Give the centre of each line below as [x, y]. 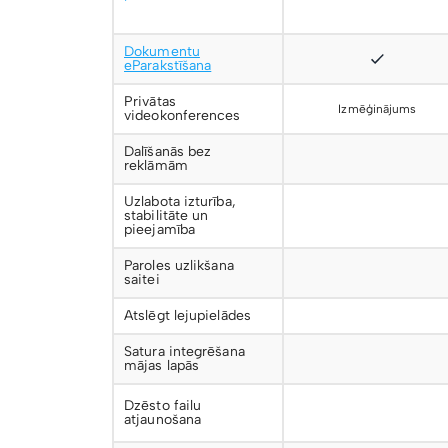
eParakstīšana [168, 65]
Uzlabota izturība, [180, 201]
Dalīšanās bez [168, 151]
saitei [142, 279]
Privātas [150, 101]
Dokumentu [162, 51]
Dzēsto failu [163, 405]
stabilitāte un [166, 215]
